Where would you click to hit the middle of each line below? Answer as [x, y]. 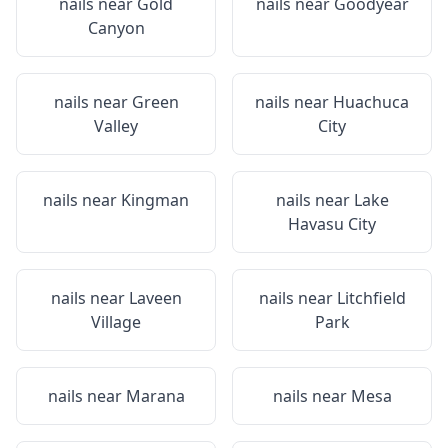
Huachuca [371, 102]
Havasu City [332, 224]
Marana [155, 396]
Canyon [116, 28]
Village [116, 322]
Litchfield [371, 298]
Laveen [155, 298]
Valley [116, 126]
